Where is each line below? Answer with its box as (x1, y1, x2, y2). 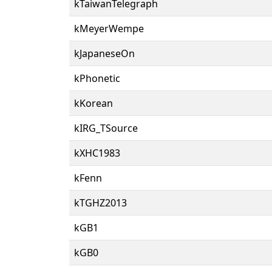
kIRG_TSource (74, 121, 138, 135)
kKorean (74, 96, 113, 110)
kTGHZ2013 (74, 195, 127, 209)
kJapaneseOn (74, 46, 135, 60)
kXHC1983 (74, 146, 120, 160)
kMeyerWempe (74, 21, 144, 35)
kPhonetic (74, 71, 120, 85)
